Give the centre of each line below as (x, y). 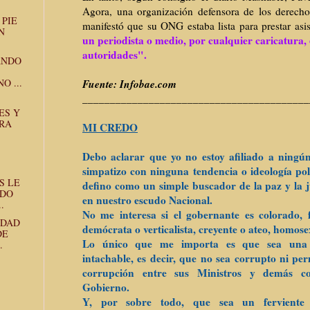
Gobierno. (106, 288)
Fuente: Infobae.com (129, 84)
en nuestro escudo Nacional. (147, 200)
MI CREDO (110, 128)
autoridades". (115, 55)
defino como (113, 186)
